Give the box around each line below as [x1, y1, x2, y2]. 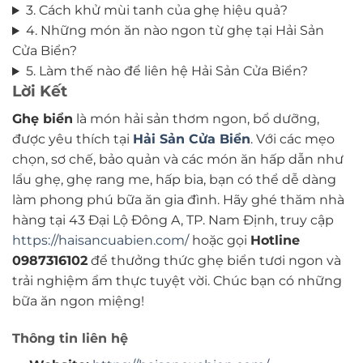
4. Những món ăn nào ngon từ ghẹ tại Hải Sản [25, 23, 324, 39]
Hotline [250, 232, 300, 248]
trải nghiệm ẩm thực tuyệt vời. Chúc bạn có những [12, 272, 342, 288]
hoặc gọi [189, 232, 250, 248]
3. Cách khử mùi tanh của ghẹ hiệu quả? [25, 2, 288, 19]
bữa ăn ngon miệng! [12, 293, 144, 309]
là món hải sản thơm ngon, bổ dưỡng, [73, 110, 319, 126]
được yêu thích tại [12, 130, 133, 147]
